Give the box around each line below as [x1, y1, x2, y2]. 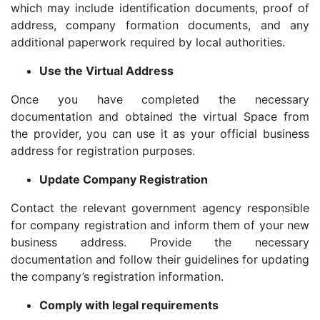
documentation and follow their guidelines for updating [11, 252, 309, 267]
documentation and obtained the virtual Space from [11, 109, 309, 124]
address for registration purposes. [11, 144, 195, 159]
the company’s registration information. [11, 269, 224, 284]
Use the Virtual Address [39, 64, 174, 79]
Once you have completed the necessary [11, 92, 309, 107]
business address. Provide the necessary [11, 235, 309, 250]
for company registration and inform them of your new [11, 218, 309, 233]
